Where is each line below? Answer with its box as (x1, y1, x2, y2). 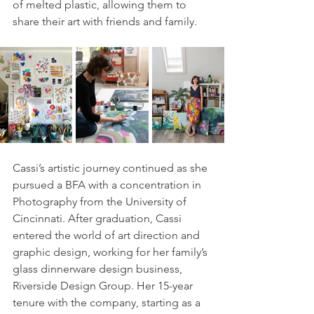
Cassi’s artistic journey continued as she (13, 161, 210, 175)
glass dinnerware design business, (13, 262, 185, 276)
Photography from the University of (13, 195, 189, 209)
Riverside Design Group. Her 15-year (13, 279, 196, 293)
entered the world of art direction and (13, 228, 203, 243)
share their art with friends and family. (13, 15, 197, 28)
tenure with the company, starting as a (13, 296, 203, 310)
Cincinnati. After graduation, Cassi (13, 212, 184, 226)
